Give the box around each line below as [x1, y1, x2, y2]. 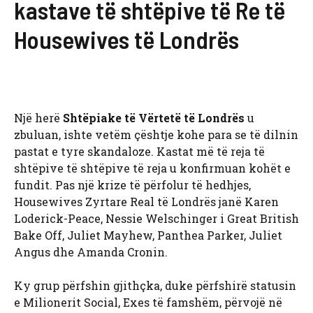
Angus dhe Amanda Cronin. [14, 245, 168, 260]
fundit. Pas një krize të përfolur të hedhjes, [14, 177, 251, 193]
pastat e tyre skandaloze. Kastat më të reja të [14, 144, 265, 159]
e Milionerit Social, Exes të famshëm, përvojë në [14, 295, 282, 310]
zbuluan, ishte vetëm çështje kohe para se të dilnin [14, 127, 298, 143]
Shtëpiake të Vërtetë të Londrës [63, 110, 245, 126]
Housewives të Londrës [14, 24, 239, 54]
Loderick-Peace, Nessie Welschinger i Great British [14, 211, 299, 226]
